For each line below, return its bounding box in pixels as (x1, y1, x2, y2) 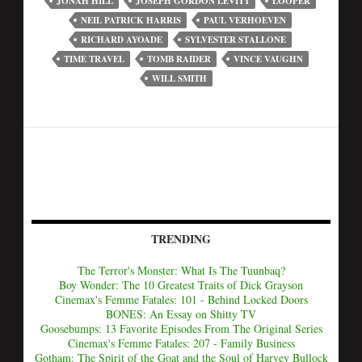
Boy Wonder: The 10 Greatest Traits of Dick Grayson (59, 277, 303, 293)
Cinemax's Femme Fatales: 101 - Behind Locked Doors (54, 292, 308, 307)
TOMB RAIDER (147, 53, 211, 65)
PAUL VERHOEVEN (204, 14, 286, 27)
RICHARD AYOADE (81, 33, 162, 46)
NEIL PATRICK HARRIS (81, 14, 181, 27)
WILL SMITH (152, 72, 207, 85)
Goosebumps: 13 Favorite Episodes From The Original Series (40, 321, 322, 336)
